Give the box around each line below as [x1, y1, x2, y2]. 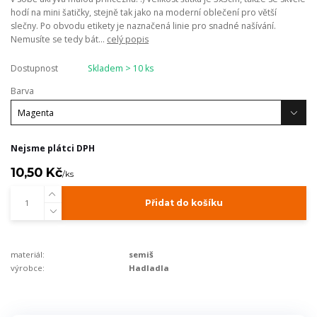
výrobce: [11, 263, 45, 274]
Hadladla [129, 263, 170, 274]
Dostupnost [11, 62, 58, 75]
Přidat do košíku [144, 197, 223, 209]
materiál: [11, 249, 45, 260]
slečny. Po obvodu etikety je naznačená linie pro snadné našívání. [11, 20, 276, 33]
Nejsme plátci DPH [11, 142, 95, 154]
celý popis [107, 33, 149, 46]
